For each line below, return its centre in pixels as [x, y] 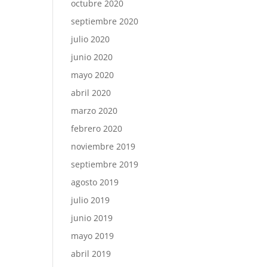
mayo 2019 [93, 236]
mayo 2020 [93, 75]
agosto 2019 [95, 182]
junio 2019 [92, 218]
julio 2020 [91, 39]
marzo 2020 [94, 111]
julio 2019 [91, 200]
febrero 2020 [97, 128]
